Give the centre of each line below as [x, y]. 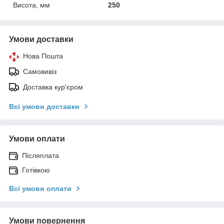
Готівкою [36, 170]
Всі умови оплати [40, 189]
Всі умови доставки [44, 107]
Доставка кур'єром [53, 87]
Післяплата [40, 156]
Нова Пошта [43, 56]
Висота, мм [31, 5]
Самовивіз [40, 72]
